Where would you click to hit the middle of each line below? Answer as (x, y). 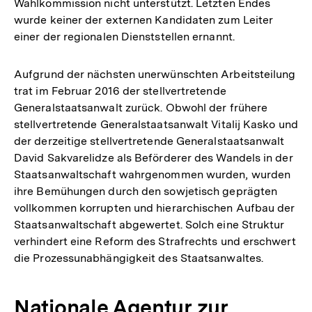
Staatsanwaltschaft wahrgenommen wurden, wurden (153, 174)
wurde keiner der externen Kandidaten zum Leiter (144, 19)
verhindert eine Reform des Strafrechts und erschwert (155, 241)
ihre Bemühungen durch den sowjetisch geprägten (146, 191)
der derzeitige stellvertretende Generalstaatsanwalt (149, 141)
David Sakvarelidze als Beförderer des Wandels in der (154, 157)
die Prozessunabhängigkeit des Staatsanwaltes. (139, 258)
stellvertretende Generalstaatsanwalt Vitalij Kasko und (156, 124)
